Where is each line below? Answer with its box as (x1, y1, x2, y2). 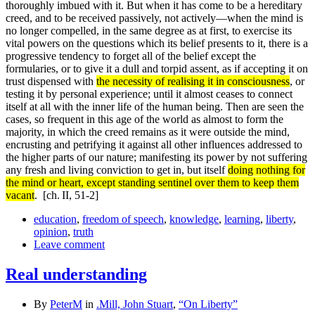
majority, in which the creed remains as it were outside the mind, (6, 126, 290, 139)
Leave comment (34, 238, 105, 251)
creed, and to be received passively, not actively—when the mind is (6, 12, 303, 25)
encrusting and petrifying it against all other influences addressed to (6, 139, 302, 151)
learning (224, 213, 260, 226)
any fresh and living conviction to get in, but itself (6, 164, 228, 176)
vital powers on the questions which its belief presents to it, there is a (6, 37, 308, 50)
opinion (34, 226, 67, 238)
